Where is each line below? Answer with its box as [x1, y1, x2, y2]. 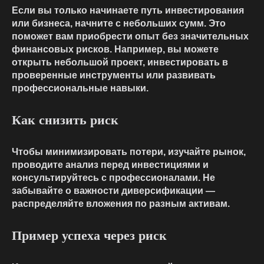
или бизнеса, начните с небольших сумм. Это [12, 18, 226, 29]
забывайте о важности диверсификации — [12, 186, 215, 196]
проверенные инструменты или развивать [12, 70, 216, 81]
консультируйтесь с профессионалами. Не [12, 173, 215, 183]
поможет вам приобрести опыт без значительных [12, 31, 249, 42]
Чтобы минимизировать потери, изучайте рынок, [12, 147, 246, 157]
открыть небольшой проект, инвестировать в [12, 57, 228, 68]
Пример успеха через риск [12, 228, 167, 243]
